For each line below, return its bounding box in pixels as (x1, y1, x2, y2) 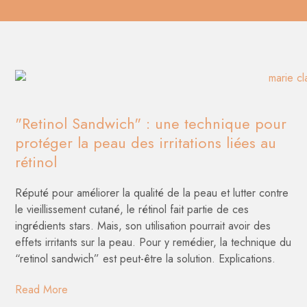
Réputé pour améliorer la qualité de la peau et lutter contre (15, 185, 289, 201)
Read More (15, 282, 69, 298)
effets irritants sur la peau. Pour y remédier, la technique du (15, 234, 292, 251)
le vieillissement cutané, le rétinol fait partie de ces (15, 201, 249, 218)
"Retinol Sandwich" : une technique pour (15, 112, 287, 135)
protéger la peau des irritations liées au (15, 132, 277, 154)
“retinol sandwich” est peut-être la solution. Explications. (15, 251, 276, 267)
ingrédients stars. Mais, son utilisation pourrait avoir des (15, 218, 271, 234)
